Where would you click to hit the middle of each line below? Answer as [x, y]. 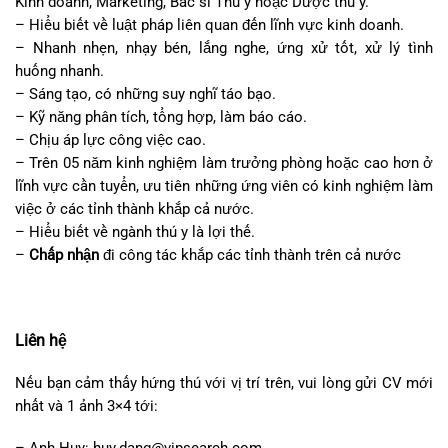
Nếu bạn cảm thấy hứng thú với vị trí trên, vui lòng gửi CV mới [224, 382]
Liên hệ [41, 340]
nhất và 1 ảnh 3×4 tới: [86, 405]
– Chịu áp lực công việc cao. [110, 139]
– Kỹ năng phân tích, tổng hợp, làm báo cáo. [161, 116]
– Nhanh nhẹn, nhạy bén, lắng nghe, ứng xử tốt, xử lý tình [224, 47]
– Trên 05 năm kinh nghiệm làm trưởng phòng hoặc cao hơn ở [224, 162]
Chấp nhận [64, 254]
